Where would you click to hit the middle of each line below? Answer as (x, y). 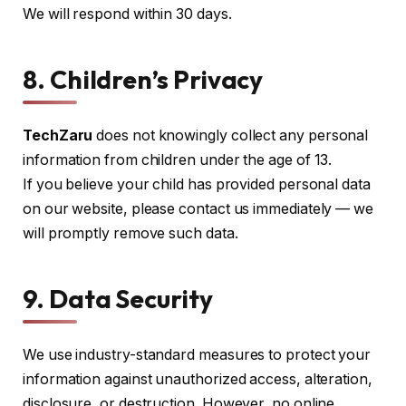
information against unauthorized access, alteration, (198, 379)
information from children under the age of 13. (178, 160)
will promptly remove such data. (130, 234)
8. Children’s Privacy (143, 80)
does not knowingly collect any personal (231, 136)
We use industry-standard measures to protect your (197, 354)
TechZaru (58, 136)
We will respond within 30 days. (127, 14)
